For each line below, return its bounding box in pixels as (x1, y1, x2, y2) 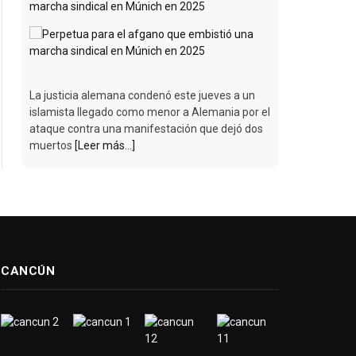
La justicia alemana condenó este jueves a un (29, 89, 255, 103)
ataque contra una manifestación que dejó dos (29, 122, 263, 136)
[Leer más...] (75, 139, 135, 153)
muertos (29, 139, 75, 153)
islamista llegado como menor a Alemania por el (29, 106, 270, 119)
